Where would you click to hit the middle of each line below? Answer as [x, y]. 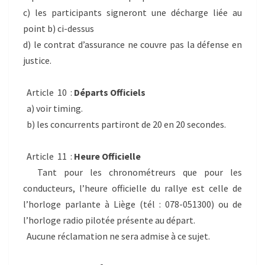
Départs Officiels [110, 92]
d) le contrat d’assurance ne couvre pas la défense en [132, 44]
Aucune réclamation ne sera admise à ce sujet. [117, 236]
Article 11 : [49, 156]
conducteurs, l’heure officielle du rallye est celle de [132, 188]
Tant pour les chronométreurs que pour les [132, 172]
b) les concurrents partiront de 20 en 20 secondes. [125, 124]
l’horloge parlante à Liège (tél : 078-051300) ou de [132, 204]
